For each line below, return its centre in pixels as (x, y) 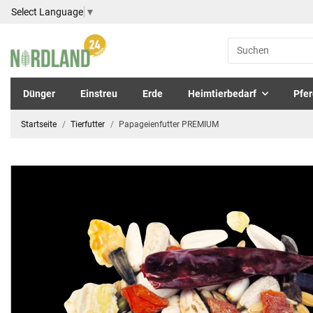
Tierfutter (88, 124)
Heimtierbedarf (222, 93)
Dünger (39, 93)
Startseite (39, 124)
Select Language (47, 12)
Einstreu (99, 93)
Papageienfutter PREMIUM (169, 124)
